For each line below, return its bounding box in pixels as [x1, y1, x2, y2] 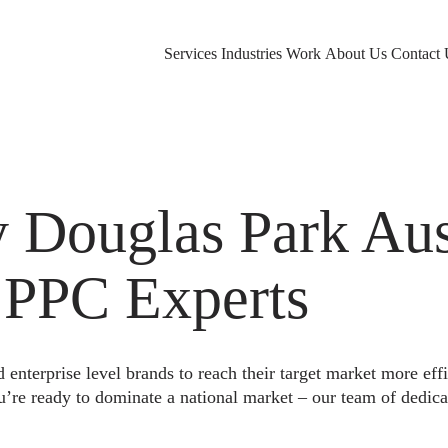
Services [164, 45, 217, 62]
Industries [221, 45, 282, 62]
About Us [325, 45, 387, 62]
